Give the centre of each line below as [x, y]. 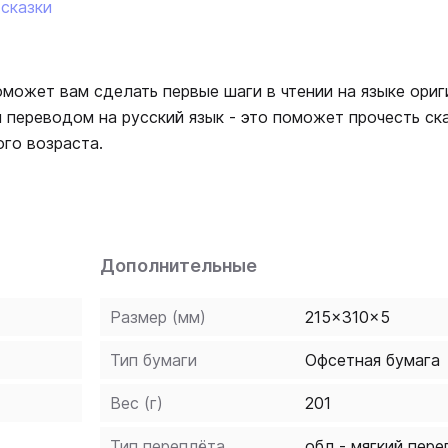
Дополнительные [178, 265]
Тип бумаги [153, 360]
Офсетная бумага [372, 360]
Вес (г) [136, 403]
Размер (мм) [158, 317]
